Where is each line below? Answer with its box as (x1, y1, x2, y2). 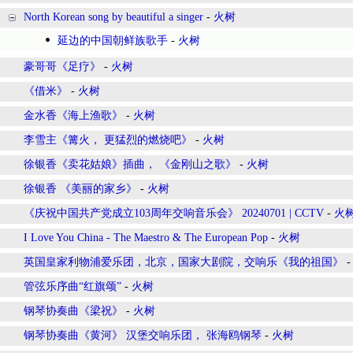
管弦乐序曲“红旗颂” (24, 281, 121, 292)
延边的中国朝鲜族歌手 (58, 35, 168, 46)
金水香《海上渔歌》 (24, 110, 123, 121)
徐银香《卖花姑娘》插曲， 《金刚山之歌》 (24, 158, 236, 170)
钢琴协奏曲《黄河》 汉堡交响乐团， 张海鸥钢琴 (24, 329, 262, 341)
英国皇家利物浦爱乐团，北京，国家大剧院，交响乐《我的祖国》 (24, 256, 344, 268)
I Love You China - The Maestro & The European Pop (24, 232, 268, 243)
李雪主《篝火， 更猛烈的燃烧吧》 (24, 134, 192, 146)
